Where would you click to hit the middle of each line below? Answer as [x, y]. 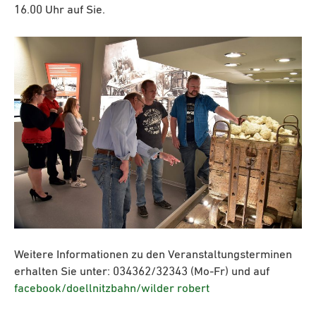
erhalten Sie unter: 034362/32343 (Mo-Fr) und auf [142, 272]
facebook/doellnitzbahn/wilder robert [112, 288]
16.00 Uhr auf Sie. [60, 10]
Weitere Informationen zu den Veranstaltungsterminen [153, 255]
